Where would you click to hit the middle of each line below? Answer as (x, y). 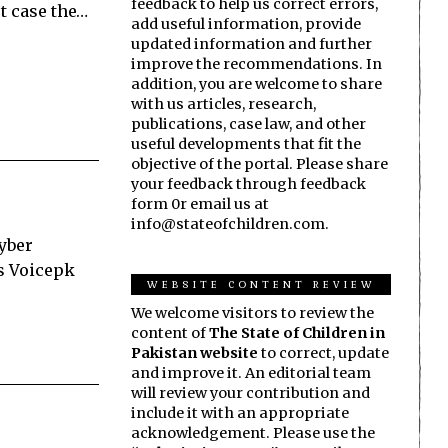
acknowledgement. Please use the (253, 432)
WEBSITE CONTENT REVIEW (261, 283)
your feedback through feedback (248, 183)
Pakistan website (194, 352)
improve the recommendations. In (256, 63)
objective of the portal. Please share (259, 163)
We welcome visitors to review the (252, 312)
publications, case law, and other (248, 123)
